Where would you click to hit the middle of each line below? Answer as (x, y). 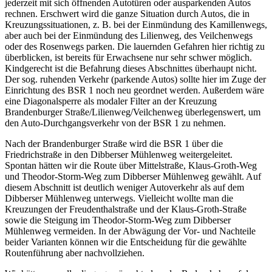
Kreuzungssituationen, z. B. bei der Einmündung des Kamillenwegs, (136, 25)
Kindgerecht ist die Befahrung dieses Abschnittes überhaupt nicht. (131, 69)
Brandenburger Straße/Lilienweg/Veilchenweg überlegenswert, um (133, 112)
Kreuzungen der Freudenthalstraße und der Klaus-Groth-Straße (126, 209)
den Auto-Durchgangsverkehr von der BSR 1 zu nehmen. (115, 123)
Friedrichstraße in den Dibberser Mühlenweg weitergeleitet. (119, 155)
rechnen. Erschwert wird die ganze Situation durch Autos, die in (127, 14)
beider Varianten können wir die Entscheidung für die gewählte (126, 242)
